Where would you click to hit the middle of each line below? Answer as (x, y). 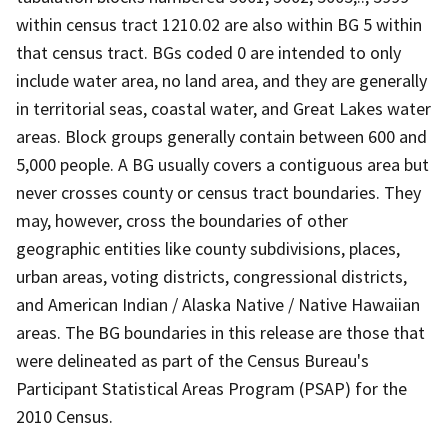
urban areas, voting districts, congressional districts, (211, 276)
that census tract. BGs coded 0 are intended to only (208, 52)
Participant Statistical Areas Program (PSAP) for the (211, 388)
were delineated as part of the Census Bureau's (192, 360)
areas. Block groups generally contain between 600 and (221, 136)
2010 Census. (64, 416)
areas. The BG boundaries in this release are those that (220, 332)
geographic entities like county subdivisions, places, (208, 248)
